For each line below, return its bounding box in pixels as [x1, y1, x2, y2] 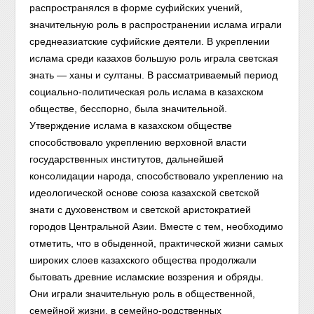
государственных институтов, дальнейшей [29, 153, 224, 165]
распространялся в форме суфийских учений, [29, 2, 243, 13]
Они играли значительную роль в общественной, [29, 288, 256, 299]
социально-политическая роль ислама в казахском [29, 86, 264, 97]
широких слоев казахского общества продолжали [29, 254, 257, 266]
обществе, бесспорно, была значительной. [29, 103, 228, 114]
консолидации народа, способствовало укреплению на [29, 170, 284, 182]
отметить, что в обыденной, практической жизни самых [29, 238, 284, 249]
